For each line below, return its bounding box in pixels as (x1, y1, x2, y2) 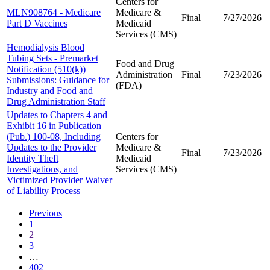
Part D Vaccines (7, 17, 67, 28)
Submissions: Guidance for (7, 74, 109, 85)
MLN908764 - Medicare (7, 7, 101, 17)
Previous (29, 207, 62, 218)
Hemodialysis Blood (7, 42, 84, 52)
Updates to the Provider (7, 142, 96, 152)
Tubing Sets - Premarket (7, 52, 98, 63)
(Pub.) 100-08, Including (7, 131, 101, 142)
